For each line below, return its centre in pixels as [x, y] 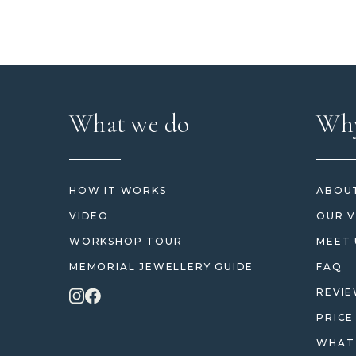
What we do [130, 124]
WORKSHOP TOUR [126, 242]
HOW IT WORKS [118, 191]
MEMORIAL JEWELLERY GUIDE [162, 267]
